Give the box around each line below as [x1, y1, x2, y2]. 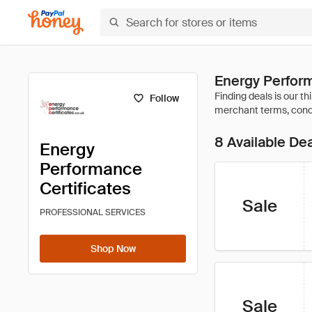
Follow [149, 92, 179, 104]
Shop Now [90, 242, 136, 255]
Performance [40, 158, 142, 180]
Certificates [40, 178, 131, 199]
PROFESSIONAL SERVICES [40, 207, 146, 218]
